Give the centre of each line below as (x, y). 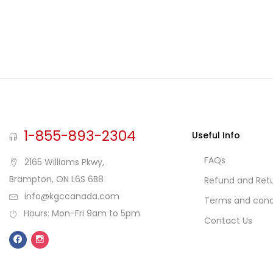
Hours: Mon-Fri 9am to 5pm (82, 213)
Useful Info (216, 135)
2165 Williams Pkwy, (64, 162)
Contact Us (228, 221)
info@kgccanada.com (72, 196)
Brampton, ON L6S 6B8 (56, 179)
